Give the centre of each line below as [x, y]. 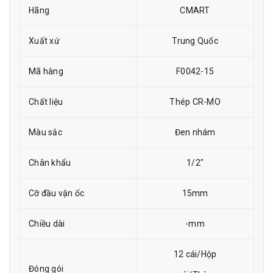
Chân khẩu [50, 163]
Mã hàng [46, 71]
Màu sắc [45, 132]
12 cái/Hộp [195, 254]
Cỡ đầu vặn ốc [57, 193]
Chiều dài [47, 224]
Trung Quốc [195, 41]
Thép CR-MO [195, 102]
